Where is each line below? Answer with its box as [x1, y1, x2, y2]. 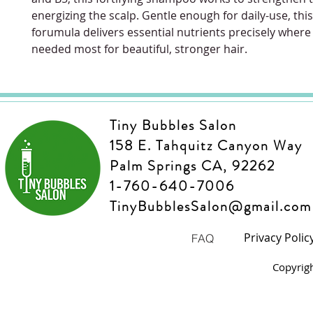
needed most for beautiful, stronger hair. [31, 41, 247, 57]
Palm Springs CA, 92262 [110, 155, 275, 176]
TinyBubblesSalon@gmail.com [110, 196, 312, 217]
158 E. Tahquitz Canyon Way [110, 135, 303, 156]
